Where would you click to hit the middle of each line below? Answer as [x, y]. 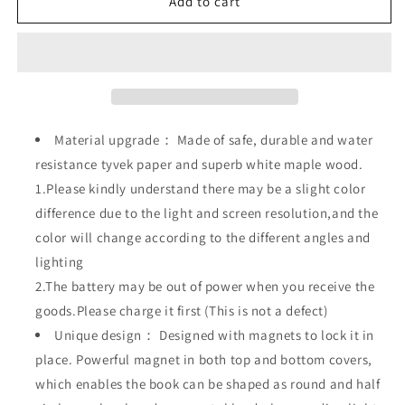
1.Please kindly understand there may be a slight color [201, 188]
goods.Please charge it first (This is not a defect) [182, 310]
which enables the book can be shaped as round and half [208, 383]
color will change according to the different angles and [203, 237]
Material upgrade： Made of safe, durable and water [214, 139]
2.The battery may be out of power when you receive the [205, 286]
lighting [60, 261]
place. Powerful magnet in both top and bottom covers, [204, 359]
